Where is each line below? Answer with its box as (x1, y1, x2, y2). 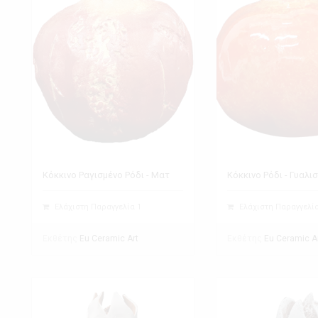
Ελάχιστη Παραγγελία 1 (53, 202, 141, 212)
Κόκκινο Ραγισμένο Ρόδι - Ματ (43, 169, 170, 180)
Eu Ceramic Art (79, 233, 138, 243)
